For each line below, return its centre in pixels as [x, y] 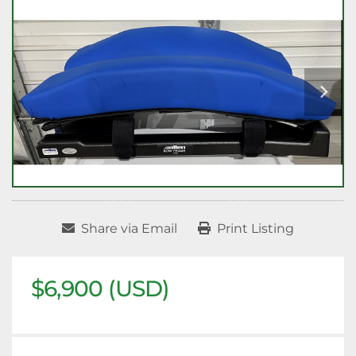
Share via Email [129, 229]
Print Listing [255, 229]
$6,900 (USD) [100, 289]
